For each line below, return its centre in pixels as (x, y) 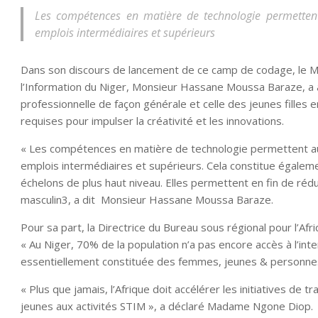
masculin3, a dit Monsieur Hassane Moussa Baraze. (147, 199)
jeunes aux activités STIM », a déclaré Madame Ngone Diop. (167, 306)
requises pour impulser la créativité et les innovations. (152, 120)
